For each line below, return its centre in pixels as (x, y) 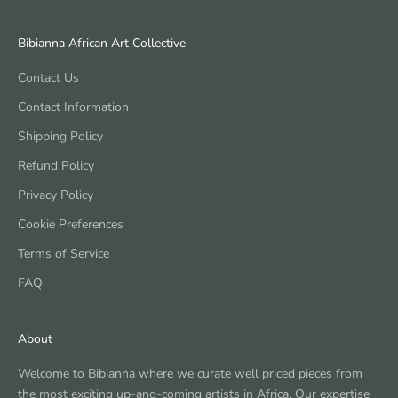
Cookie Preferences (71, 225)
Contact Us (48, 78)
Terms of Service (64, 254)
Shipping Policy (60, 137)
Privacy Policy (56, 195)
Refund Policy (56, 166)
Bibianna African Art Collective (102, 44)
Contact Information (73, 107)
